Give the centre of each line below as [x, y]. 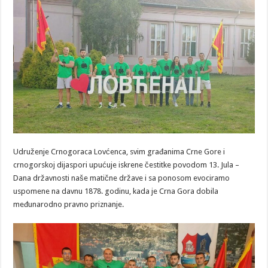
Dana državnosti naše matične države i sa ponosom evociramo [122, 178]
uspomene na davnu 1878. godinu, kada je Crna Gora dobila [116, 191]
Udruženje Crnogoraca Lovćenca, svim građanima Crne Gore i [119, 151]
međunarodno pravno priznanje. [69, 204]
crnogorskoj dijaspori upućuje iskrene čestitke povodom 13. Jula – [127, 165]
